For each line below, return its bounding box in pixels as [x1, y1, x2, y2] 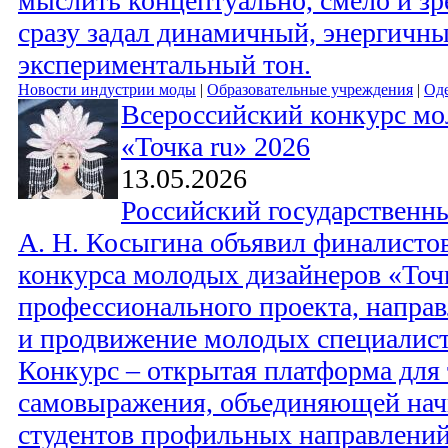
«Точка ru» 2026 [121, 131, 310, 163]
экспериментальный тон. [18, 49, 311, 81]
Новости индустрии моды [18, 81, 196, 99]
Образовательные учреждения [207, 81, 413, 99]
